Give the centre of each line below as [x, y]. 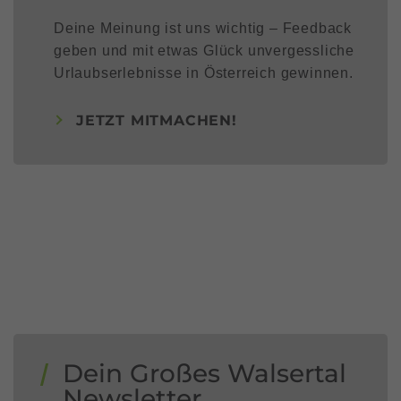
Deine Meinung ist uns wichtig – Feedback [203, 29]
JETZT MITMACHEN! [157, 120]
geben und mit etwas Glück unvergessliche [204, 51]
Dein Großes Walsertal [205, 374]
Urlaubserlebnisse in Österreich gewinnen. [204, 73]
